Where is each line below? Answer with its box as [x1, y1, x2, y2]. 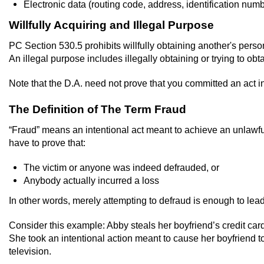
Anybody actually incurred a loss [24, 175, 159, 186]
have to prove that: [9, 137, 85, 148]
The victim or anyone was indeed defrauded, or [24, 162, 219, 173]
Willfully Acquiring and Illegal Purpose [9, 18, 214, 32]
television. [9, 245, 51, 256]
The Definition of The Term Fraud [9, 103, 186, 116]
